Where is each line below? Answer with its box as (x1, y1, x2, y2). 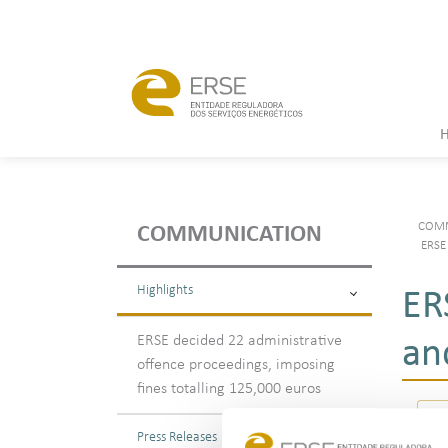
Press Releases (137, 430, 217, 445)
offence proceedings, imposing (137, 357, 335, 373)
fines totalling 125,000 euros (137, 381, 321, 397)
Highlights (137, 283, 193, 298)
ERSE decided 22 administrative (137, 333, 342, 349)
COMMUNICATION (137, 223, 322, 247)
